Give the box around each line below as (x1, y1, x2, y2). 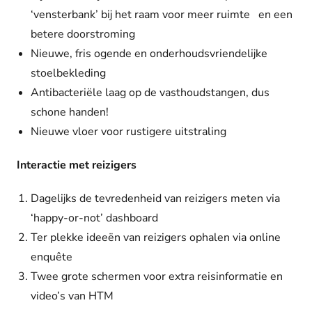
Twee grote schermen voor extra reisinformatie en (31, 269, 283, 284)
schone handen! (31, 104, 109, 120)
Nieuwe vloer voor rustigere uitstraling (31, 124, 226, 139)
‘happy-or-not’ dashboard (31, 210, 158, 226)
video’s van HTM (31, 288, 122, 304)
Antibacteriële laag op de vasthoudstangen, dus (31, 85, 270, 100)
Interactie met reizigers (17, 157, 136, 173)
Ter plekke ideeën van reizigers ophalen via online (31, 230, 281, 245)
